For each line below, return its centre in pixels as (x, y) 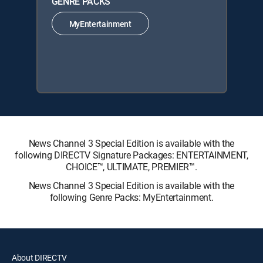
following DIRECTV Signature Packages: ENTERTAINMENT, (131, 155)
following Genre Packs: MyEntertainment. (131, 198)
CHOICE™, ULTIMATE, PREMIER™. (131, 167)
